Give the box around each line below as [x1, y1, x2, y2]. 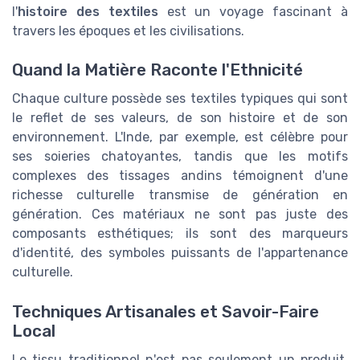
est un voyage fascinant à [157, 4, 349, 19]
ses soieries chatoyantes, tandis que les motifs [12, 149, 348, 165]
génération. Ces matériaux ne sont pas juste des [12, 207, 348, 223]
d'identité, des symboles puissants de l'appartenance [12, 245, 348, 261]
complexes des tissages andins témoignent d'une [12, 168, 348, 184]
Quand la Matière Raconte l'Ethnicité [12, 60, 303, 80]
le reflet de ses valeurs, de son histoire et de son [12, 110, 348, 126]
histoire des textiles [18, 4, 158, 19]
